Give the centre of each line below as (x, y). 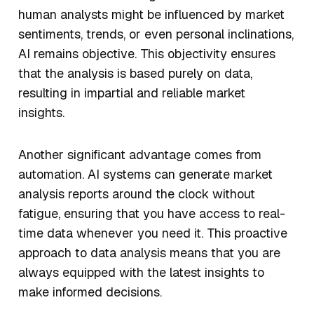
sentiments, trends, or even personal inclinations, (156, 34)
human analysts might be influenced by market (151, 15)
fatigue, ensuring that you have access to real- (152, 214)
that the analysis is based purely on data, (135, 74)
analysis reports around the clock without (137, 194)
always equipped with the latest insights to (141, 273)
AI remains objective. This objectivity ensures (147, 54)
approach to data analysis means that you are (149, 253)
